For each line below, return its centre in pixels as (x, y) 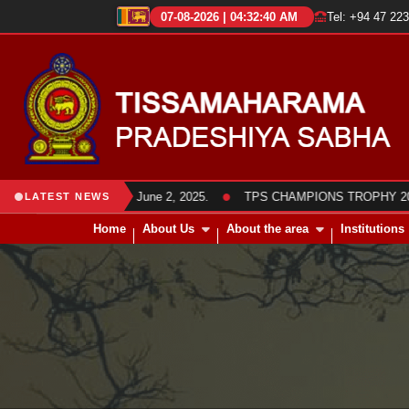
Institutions (372, 229)
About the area (267, 229)
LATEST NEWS (67, 196)
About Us (168, 229)
